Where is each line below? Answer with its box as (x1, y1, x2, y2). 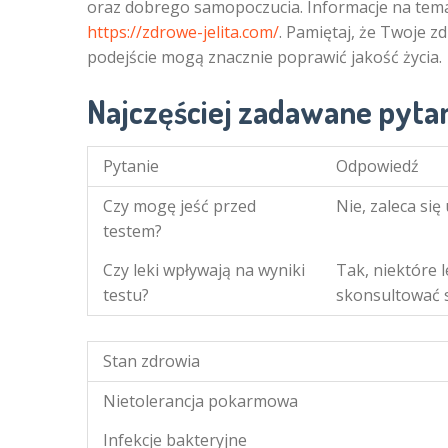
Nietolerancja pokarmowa (103, 390, 298, 413)
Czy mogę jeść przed (103, 195, 256, 218)
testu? (103, 284, 149, 307)
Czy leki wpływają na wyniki (103, 259, 305, 282)
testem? (103, 220, 162, 243)
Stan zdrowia (103, 350, 200, 373)
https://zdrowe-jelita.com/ (87, 21, 279, 44)
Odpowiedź (336, 155, 419, 178)
